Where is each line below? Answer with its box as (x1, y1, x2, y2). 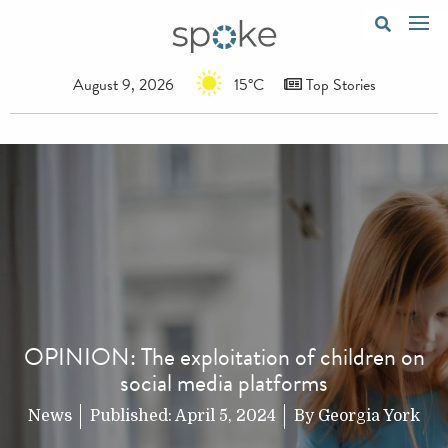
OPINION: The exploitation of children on (23, 338, 425, 375)
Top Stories (301, 72, 376, 97)
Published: (90, 406, 175, 425)
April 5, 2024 (175, 406, 276, 425)
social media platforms (120, 364, 328, 401)
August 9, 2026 (72, 72, 174, 97)
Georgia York (318, 406, 420, 425)
